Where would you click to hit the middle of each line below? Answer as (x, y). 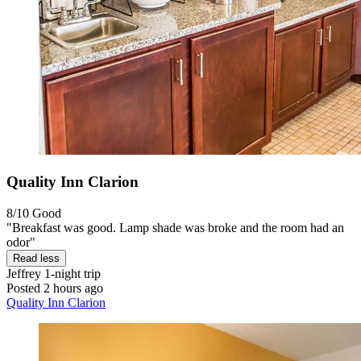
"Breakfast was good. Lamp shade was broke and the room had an (175, 227)
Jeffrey (24, 273)
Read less (36, 258)
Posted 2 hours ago (55, 288)
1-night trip (71, 273)
